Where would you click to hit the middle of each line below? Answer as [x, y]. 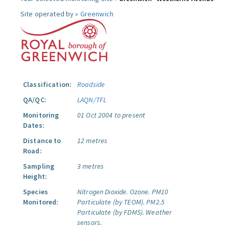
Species [36, 192]
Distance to [42, 141]
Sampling [39, 166]
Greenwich [97, 14]
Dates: [34, 125]
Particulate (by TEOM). [111, 202]
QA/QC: [35, 100]
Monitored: [41, 202]
